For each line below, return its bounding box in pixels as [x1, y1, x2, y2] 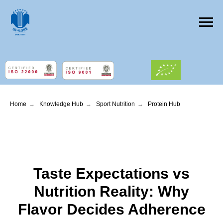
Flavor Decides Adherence [17, 201, 206, 218]
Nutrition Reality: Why [34, 183, 189, 200]
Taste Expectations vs [33, 165, 190, 182]
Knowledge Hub [39, 101, 83, 108]
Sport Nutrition [96, 101, 135, 108]
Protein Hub [148, 101, 180, 108]
